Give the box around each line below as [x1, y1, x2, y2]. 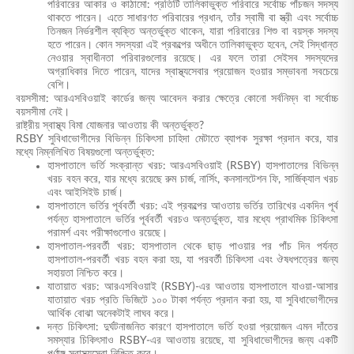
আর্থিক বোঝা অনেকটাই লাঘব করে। [47, 308, 175, 319]
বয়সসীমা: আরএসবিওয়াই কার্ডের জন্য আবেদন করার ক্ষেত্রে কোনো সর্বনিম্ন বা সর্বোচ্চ [16, 93, 338, 104]
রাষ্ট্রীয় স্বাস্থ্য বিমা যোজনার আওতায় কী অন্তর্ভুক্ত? [16, 120, 204, 131]
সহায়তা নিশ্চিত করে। [47, 268, 124, 279]
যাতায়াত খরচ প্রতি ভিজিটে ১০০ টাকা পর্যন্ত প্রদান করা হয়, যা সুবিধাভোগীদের [47, 295, 338, 306]
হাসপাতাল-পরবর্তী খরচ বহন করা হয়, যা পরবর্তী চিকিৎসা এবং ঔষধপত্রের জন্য [47, 254, 338, 265]
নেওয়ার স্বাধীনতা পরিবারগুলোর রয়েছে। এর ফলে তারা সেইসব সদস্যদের [47, 53, 338, 64]
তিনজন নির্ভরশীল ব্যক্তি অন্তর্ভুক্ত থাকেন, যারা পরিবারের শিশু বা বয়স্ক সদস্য [47, 26, 338, 37]
